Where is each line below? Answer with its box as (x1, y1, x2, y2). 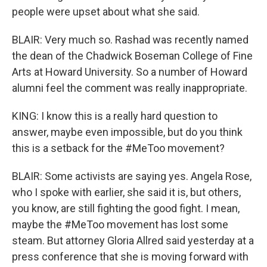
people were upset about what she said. (12, 5, 200, 18)
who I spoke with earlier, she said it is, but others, (12, 186, 241, 198)
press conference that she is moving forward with (12, 250, 249, 263)
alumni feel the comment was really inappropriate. (12, 82, 247, 94)
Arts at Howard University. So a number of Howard (12, 66, 247, 78)
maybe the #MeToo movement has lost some (12, 218, 228, 231)
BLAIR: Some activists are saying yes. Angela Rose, (12, 170, 252, 182)
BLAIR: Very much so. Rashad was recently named (12, 33, 249, 46)
